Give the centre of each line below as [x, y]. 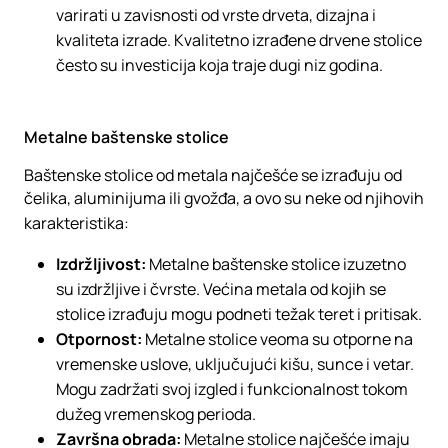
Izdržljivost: [101, 264]
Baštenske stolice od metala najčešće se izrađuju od [213, 175]
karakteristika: [76, 223]
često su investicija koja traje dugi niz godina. [219, 65]
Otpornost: [99, 339]
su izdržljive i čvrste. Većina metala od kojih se [221, 289]
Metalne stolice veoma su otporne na [277, 339]
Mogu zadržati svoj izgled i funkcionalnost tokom [232, 389]
